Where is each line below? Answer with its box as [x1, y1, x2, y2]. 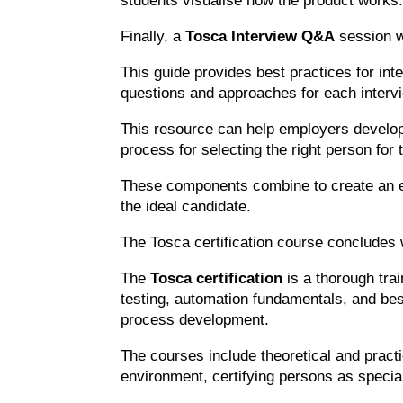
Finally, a [121, 27, 186, 45]
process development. [121, 310, 270, 328]
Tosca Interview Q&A [185, 27, 336, 45]
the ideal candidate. [121, 197, 252, 215]
